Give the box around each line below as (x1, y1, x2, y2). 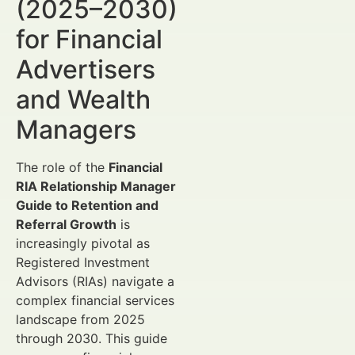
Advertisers (16, 54, 155, 85)
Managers (16, 114, 136, 145)
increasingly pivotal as (16, 235, 150, 251)
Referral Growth (16, 216, 116, 232)
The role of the (16, 159, 109, 175)
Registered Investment (16, 254, 150, 270)
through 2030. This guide (16, 330, 167, 346)
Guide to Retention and (16, 197, 158, 213)
